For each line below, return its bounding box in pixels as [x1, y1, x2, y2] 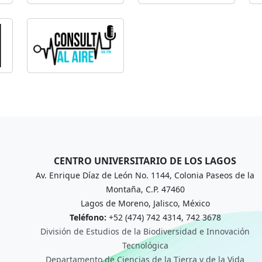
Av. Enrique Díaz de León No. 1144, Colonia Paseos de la [36, 169, 254, 181]
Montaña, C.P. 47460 [105, 183, 185, 195]
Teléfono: [69, 211, 109, 223]
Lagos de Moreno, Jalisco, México [80, 197, 210, 209]
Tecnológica [122, 239, 168, 251]
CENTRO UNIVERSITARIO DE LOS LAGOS [54, 154, 236, 167]
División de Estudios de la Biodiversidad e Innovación [40, 225, 250, 237]
